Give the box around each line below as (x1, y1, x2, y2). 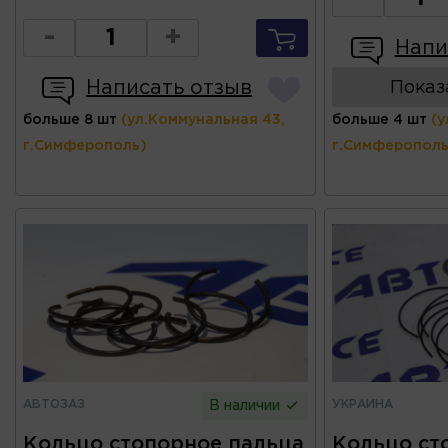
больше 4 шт (331, 113, 427, 126)
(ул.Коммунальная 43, (121, 113, 285, 126)
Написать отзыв (86, 78, 252, 97)
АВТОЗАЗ (23, 398, 85, 410)
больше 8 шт (23, 113, 117, 126)
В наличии (209, 399, 285, 412)
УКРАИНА (331, 398, 393, 410)
